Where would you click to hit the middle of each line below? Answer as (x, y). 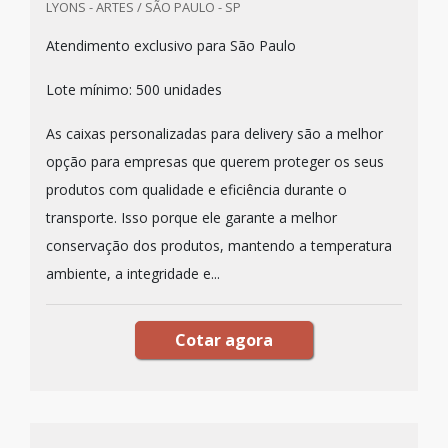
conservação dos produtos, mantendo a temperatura (219, 245)
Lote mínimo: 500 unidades (134, 89)
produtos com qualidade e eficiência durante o (196, 189)
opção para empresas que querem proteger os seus (215, 161)
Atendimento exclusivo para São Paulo (171, 45)
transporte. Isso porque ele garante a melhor (191, 217)
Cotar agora (224, 340)
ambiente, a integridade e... (133, 273)
